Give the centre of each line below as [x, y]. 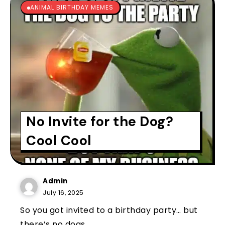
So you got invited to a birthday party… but [109, 210]
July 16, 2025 [63, 192]
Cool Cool [59, 140]
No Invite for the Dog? [100, 121]
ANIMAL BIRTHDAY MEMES [72, 7]
